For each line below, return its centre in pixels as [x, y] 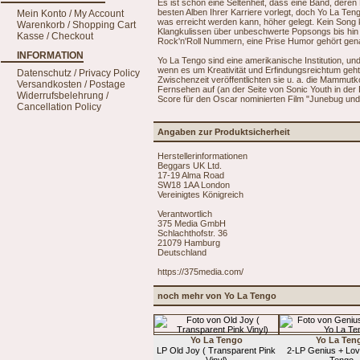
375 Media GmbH [192, 223]
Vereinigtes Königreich [200, 194]
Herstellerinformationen [202, 155]
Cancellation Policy [59, 107]
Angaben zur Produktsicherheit [224, 132]
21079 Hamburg [189, 242]
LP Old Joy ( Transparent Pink [216, 350]
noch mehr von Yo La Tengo [217, 295]
